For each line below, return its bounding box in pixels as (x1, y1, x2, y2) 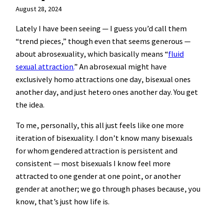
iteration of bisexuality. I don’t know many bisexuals (16, 133, 193, 143)
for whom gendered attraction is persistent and (16, 146, 177, 156)
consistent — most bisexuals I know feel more (16, 158, 171, 169)
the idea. (16, 99, 44, 109)
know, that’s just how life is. (16, 197, 109, 207)
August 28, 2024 (16, 4, 62, 13)
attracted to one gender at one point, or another (16, 171, 181, 181)
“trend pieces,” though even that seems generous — (16, 36, 191, 46)
